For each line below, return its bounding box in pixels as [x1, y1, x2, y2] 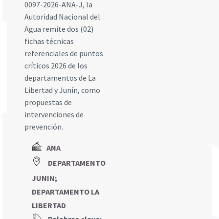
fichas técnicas [24, 36, 74, 46]
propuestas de [24, 97, 72, 107]
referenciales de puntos [24, 48, 103, 58]
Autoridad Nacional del [24, 12, 100, 22]
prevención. [24, 122, 63, 131]
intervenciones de [24, 109, 84, 119]
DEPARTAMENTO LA [32, 187, 99, 197]
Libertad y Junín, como [24, 85, 100, 95]
